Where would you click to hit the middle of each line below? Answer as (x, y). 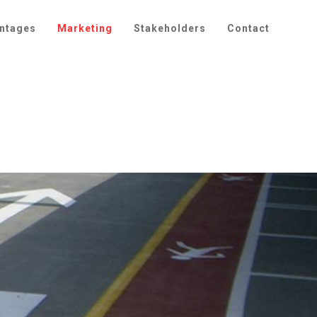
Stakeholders (170, 28)
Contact (248, 28)
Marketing (85, 28)
